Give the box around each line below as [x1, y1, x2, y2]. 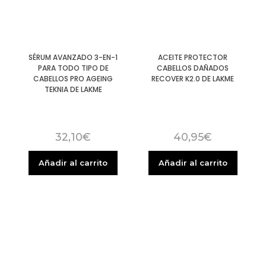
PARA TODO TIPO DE [37, 63, 109, 74]
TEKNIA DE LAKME [44, 84, 102, 95]
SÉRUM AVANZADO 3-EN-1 [28, 52, 118, 63]
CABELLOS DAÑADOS [157, 63, 229, 74]
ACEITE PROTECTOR [158, 52, 228, 63]
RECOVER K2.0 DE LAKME [151, 74, 235, 84]
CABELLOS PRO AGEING [33, 74, 113, 84]
